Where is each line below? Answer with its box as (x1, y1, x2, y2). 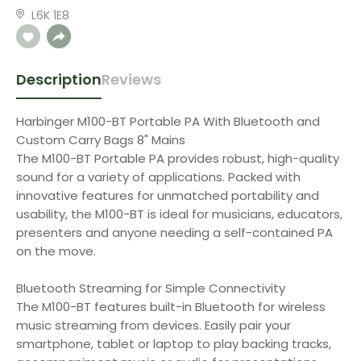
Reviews (102, 69, 161, 89)
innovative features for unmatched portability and (16, 187, 319, 204)
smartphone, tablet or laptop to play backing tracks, (16, 335, 331, 352)
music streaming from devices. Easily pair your (16, 317, 291, 334)
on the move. (16, 243, 96, 259)
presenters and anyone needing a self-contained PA (16, 224, 333, 241)
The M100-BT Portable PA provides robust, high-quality (16, 150, 339, 167)
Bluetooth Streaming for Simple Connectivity (16, 280, 285, 297)
